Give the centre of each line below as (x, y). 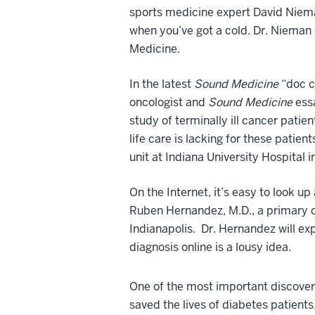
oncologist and (169, 102)
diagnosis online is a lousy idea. (210, 247)
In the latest (162, 84)
